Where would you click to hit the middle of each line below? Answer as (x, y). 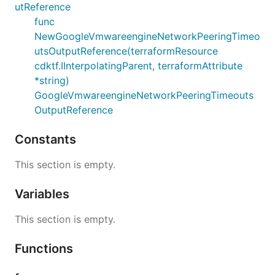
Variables (44, 194)
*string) (52, 80)
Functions (45, 248)
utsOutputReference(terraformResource (126, 51)
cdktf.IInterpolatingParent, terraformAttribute (138, 65)
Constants (47, 139)
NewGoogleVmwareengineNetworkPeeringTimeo (147, 36)
